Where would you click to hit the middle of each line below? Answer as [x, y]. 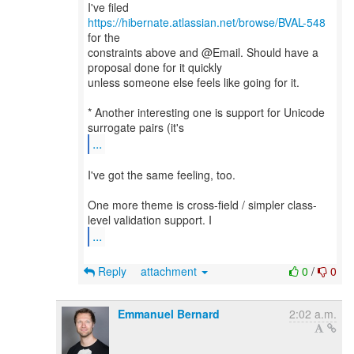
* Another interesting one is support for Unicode [206, 112]
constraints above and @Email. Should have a [203, 52]
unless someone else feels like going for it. [194, 82]
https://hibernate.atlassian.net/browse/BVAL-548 [207, 22]
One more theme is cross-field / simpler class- [202, 205]
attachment [170, 271]
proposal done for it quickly [155, 67]
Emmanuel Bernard [169, 314]
